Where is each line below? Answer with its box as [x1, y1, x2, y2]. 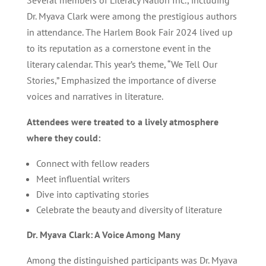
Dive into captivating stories [36, 188, 149, 200]
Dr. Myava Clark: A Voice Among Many [26, 229, 180, 240]
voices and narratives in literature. [26, 90, 163, 102]
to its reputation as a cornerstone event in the [26, 42, 211, 54]
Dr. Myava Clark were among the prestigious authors [26, 10, 237, 22]
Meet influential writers [36, 173, 130, 185]
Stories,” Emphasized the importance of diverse [26, 74, 216, 86]
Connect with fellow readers [36, 157, 150, 169]
